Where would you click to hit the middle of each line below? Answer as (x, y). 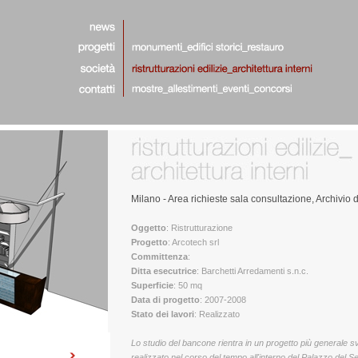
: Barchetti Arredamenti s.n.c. (253, 271)
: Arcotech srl (193, 242)
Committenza (159, 257)
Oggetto (149, 228)
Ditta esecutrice (164, 271)
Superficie (152, 285)
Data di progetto (165, 300)
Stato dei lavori (163, 314)
